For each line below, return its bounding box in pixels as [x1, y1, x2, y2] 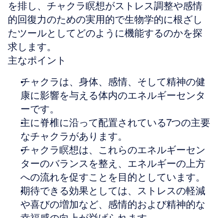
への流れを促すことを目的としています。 [20, 171, 205, 183]
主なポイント [8, 54, 66, 67]
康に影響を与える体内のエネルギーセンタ [20, 89, 205, 102]
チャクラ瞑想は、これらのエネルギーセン [20, 144, 205, 156]
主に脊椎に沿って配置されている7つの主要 [20, 116, 210, 129]
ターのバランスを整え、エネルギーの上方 [20, 157, 205, 170]
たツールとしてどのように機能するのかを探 [8, 27, 202, 39]
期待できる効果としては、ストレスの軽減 [20, 184, 205, 197]
